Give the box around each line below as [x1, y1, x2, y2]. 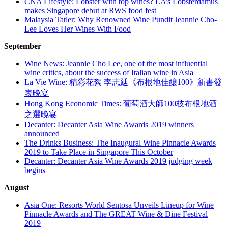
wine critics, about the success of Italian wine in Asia [24, 68, 193, 77]
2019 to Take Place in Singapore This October [24, 148, 173, 157]
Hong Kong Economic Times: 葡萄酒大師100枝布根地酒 [24, 99, 217, 108]
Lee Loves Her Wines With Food [24, 24, 131, 34]
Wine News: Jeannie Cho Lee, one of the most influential [24, 59, 208, 68]
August [4, 183, 29, 192]
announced [24, 129, 60, 138]
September [4, 42, 41, 51]
